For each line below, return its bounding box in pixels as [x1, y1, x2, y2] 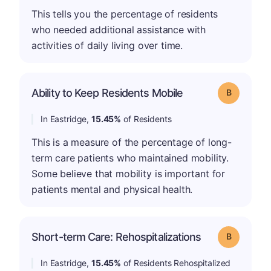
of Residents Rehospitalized [121, 257, 231, 268]
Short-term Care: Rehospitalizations [31, 230, 201, 243]
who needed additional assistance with [31, 23, 206, 36]
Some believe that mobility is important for [31, 167, 226, 180]
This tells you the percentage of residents [31, 7, 218, 20]
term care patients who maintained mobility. [31, 151, 229, 164]
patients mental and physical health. [31, 183, 193, 195]
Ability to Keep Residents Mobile [31, 86, 183, 99]
